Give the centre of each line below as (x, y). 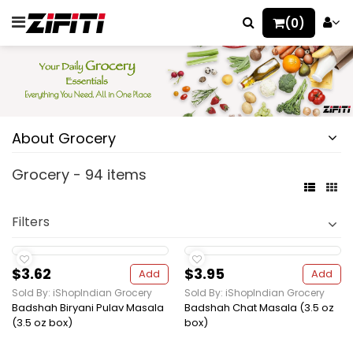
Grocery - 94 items (79, 175)
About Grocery (64, 139)
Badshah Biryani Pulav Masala (88, 308)
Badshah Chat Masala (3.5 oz (259, 308)
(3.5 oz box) (42, 323)
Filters (31, 222)
